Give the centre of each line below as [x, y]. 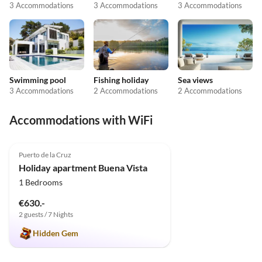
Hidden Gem [56, 233]
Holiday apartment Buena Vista [83, 167]
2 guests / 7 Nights [46, 214]
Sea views [195, 80]
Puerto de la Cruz [45, 154]
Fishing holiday [121, 80]
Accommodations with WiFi [81, 120]
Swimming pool [38, 80]
